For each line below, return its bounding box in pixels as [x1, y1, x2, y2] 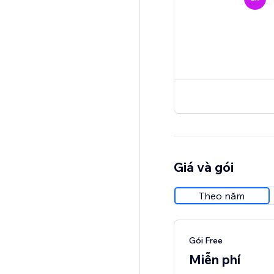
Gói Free [188, 235, 223, 246]
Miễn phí [188, 251, 240, 268]
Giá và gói [173, 159, 234, 176]
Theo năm [199, 190, 245, 202]
